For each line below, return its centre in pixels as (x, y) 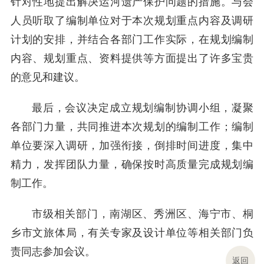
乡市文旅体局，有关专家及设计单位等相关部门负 (132, 233)
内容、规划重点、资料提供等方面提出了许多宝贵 (132, 59)
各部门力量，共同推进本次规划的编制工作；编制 (132, 127)
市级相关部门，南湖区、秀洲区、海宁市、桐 (143, 214)
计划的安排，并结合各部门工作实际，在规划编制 (132, 40)
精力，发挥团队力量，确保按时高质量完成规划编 (132, 165)
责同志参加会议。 (53, 252)
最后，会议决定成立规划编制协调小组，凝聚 (143, 108)
